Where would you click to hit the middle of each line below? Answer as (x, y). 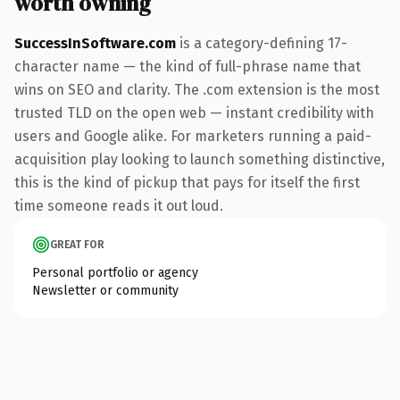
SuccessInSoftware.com (95, 43)
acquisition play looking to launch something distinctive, (200, 159)
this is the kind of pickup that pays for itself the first (187, 182)
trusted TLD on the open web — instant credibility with (194, 112)
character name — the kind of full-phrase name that (187, 66)
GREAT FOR (77, 244)
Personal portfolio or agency (115, 272)
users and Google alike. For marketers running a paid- (193, 136)
